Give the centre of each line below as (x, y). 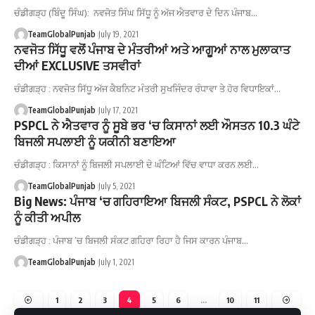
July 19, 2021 (118, 34)
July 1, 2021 (116, 262)
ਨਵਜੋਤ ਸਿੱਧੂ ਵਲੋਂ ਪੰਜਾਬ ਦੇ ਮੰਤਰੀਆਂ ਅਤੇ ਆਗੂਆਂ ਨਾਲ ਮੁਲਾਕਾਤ (152, 49)
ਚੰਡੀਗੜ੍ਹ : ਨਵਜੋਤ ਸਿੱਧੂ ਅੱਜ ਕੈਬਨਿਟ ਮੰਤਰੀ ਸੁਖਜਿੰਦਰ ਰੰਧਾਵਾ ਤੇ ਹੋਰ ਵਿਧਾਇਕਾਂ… (147, 89)
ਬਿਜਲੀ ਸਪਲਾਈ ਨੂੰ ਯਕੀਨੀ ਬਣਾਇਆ (95, 141)
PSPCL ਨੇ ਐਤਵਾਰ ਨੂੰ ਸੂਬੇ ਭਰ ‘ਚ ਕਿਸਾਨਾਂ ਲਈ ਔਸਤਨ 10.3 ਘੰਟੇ (157, 125)
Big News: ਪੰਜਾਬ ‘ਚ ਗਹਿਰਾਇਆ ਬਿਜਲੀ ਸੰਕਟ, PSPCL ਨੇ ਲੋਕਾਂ (157, 201)
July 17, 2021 (118, 110)
